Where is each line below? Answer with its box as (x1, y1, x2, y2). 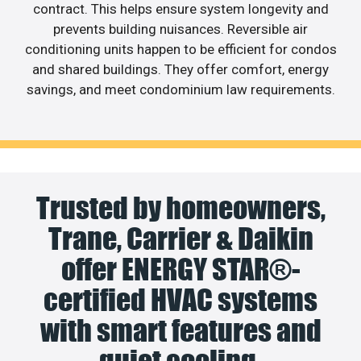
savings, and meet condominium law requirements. (26, 81, 335, 98)
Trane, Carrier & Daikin (48, 221, 313, 257)
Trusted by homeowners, (35, 190, 326, 226)
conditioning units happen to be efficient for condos (24, 40, 337, 57)
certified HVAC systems (44, 282, 317, 318)
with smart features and (39, 313, 322, 349)
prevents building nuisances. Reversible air (53, 20, 308, 37)
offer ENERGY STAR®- (60, 251, 301, 288)
